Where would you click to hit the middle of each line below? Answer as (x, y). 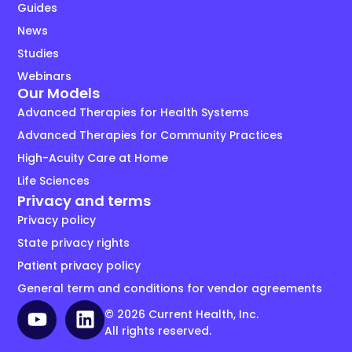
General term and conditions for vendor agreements (170, 288)
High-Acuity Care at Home (93, 158)
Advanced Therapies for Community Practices (150, 135)
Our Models (59, 93)
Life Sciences (54, 180)
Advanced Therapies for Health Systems (134, 112)
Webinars (45, 76)
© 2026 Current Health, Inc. (182, 314)
